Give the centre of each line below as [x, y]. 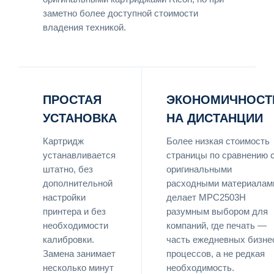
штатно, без [68, 169]
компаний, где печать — [217, 225]
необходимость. [200, 268]
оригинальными [199, 169]
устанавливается [79, 155]
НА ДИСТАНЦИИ [215, 118]
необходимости [76, 225]
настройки [64, 197]
